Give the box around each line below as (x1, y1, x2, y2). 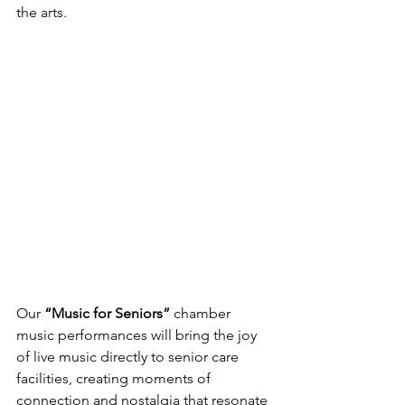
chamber (174, 304, 234, 322)
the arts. (16, 3, 67, 21)
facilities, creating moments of (16, 369, 214, 387)
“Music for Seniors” (44, 304, 174, 322)
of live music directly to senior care (16, 347, 242, 365)
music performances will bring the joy (16, 325, 260, 344)
